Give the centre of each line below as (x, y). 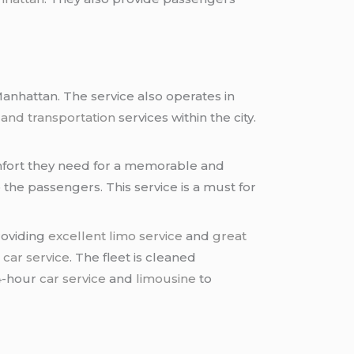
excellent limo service (116, 235)
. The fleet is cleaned (133, 257)
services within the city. (186, 117)
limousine (166, 278)
